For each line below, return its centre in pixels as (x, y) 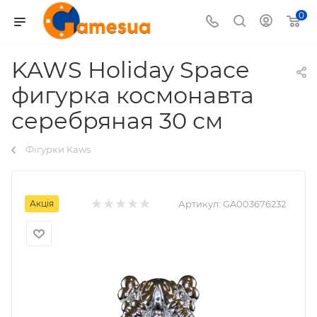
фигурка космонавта (133, 95)
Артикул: (200, 204)
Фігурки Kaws (58, 149)
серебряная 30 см (117, 121)
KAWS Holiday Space (130, 70)
